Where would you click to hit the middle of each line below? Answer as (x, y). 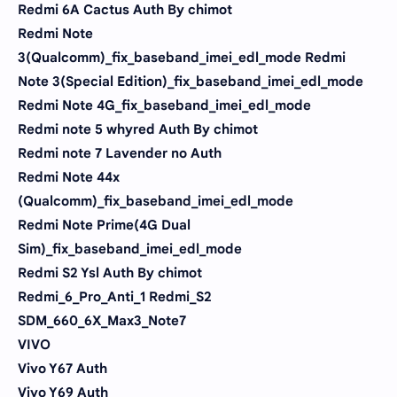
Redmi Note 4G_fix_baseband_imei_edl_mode (164, 105)
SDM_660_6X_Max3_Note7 (102, 320)
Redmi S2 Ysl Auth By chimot (110, 272)
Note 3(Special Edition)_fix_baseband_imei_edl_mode (191, 81)
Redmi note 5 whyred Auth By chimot (138, 129)
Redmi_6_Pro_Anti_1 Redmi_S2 (115, 296)
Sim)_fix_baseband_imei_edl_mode (130, 249)
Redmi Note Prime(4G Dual (104, 225)
